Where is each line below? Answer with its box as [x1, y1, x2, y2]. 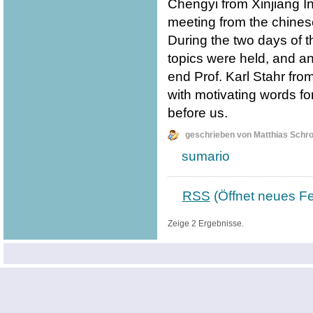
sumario [181, 149, 230, 164]
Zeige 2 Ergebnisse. [167, 219, 244, 229]
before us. [167, 105, 228, 121]
